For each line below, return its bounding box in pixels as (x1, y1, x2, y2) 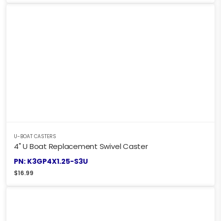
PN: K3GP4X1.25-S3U (14, 156, 88, 167)
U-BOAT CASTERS (14, 133, 56, 141)
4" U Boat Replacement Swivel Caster (14, 141, 148, 152)
